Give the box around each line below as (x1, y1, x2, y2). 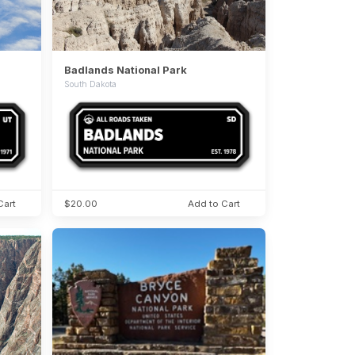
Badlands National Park (63, 63, 187, 77)
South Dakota (63, 79, 116, 90)
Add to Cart (188, 198, 241, 210)
